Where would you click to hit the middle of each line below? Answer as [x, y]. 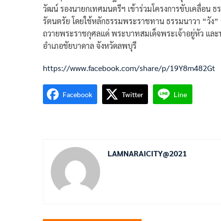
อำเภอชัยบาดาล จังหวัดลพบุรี [90, 45]
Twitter [132, 94]
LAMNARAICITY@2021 [147, 153]
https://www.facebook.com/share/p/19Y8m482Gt [129, 68]
